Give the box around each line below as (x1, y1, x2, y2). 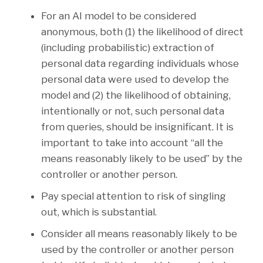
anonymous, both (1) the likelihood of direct (41, 26, 244, 38)
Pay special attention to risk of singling (41, 190, 226, 203)
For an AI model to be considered (41, 10, 196, 22)
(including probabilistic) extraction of (41, 42, 214, 54)
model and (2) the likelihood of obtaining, (41, 89, 231, 102)
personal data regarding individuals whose (41, 58, 239, 70)
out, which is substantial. (41, 206, 157, 218)
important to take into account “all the (41, 137, 223, 149)
